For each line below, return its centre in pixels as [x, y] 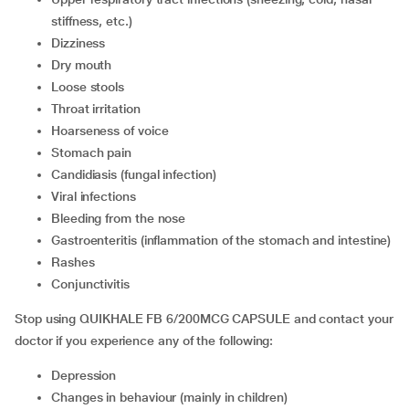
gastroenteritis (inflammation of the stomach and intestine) [225, 240]
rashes [77, 262]
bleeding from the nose [123, 218]
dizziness [83, 43]
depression [88, 375]
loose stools [91, 87]
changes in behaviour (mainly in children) [173, 397]
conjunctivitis [94, 284]
